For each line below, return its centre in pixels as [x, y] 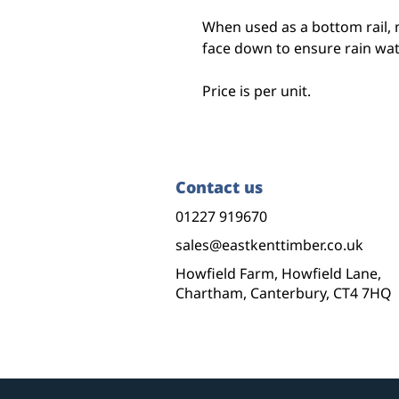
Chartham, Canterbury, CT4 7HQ [284, 293]
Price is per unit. [256, 91]
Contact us [219, 187]
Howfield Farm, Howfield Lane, [278, 274]
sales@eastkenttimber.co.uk [269, 245]
